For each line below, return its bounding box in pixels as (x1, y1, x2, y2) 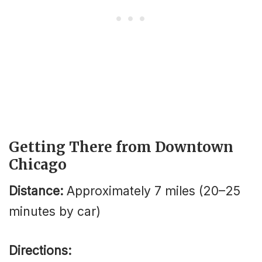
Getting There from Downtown (9, 138, 233, 157)
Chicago (9, 156, 67, 174)
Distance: (9, 184, 63, 199)
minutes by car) (9, 204, 101, 219)
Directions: (9, 243, 71, 258)
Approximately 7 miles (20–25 (63, 184, 240, 199)
